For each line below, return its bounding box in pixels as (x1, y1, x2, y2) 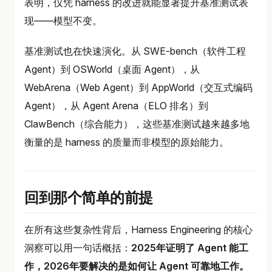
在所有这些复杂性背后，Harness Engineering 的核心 (24, 223, 253, 236)
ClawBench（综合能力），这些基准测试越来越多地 (24, 118, 250, 131)
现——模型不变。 (24, 15, 102, 27)
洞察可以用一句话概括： (24, 242, 131, 254)
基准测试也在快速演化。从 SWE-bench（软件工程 (24, 45, 246, 58)
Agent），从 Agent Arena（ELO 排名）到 (24, 100, 208, 112)
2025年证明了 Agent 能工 (131, 242, 248, 254)
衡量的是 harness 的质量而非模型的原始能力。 (24, 136, 229, 149)
